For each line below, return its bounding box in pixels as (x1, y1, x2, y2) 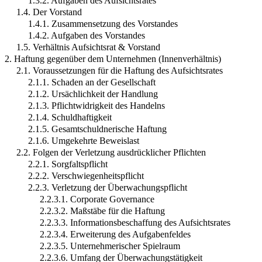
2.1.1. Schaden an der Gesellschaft (28, 77, 156, 87)
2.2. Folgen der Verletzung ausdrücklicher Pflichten (16, 147, 206, 157)
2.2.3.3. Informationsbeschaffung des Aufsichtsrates (40, 217, 230, 227)
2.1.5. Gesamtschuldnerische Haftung (28, 123, 167, 134)
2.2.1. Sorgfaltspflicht (28, 158, 108, 169)
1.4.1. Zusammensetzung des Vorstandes (28, 18, 178, 29)
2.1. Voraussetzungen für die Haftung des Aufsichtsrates (16, 65, 223, 75)
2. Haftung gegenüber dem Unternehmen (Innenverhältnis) (5, 53, 221, 64)
